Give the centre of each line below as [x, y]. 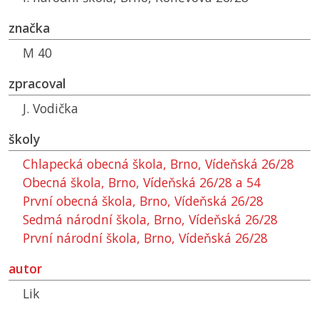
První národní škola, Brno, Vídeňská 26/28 [145, 238]
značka [29, 28]
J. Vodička [51, 109]
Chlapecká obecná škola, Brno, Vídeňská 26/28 [158, 164]
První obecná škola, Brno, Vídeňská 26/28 [143, 201]
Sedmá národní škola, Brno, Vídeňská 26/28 [150, 220]
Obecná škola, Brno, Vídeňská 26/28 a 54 [142, 183]
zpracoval [37, 84]
